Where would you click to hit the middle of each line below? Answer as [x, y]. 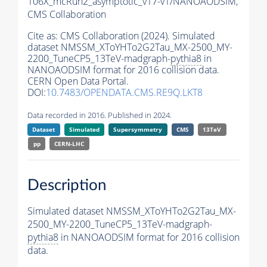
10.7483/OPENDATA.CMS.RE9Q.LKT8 [124, 93]
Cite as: [44, 36]
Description [67, 185]
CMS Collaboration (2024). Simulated [138, 36]
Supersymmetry [138, 130]
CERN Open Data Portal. [78, 81]
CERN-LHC [69, 144]
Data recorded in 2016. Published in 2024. [100, 115]
